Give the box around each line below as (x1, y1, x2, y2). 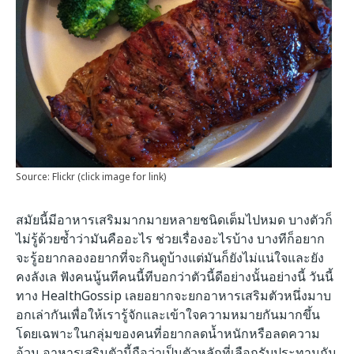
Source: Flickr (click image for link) (16, 169, 166, 183)
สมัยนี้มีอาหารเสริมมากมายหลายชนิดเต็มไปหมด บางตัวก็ (16, 210, 333, 228)
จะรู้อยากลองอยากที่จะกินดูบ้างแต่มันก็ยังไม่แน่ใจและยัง (16, 248, 324, 266)
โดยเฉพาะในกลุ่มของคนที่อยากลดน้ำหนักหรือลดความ (16, 324, 320, 342)
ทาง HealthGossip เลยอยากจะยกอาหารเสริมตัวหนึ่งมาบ (16, 286, 331, 304)
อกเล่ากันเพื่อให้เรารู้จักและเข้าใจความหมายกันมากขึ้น (16, 305, 320, 323)
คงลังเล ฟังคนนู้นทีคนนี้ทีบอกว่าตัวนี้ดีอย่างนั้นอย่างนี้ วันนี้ (16, 267, 333, 285)
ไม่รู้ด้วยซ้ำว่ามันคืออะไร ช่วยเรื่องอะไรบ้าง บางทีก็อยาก (16, 229, 325, 247)
